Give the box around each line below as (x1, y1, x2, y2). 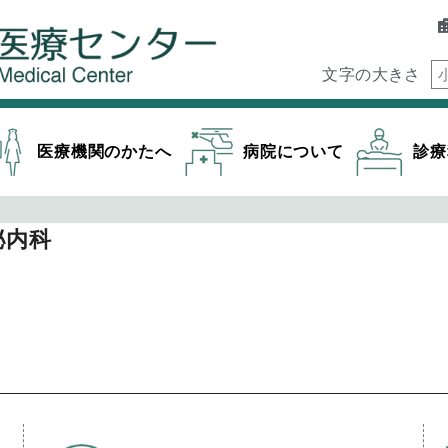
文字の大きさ (322, 65, 421, 83)
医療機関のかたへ (37, 143, 172, 160)
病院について (242, 143, 344, 160)
